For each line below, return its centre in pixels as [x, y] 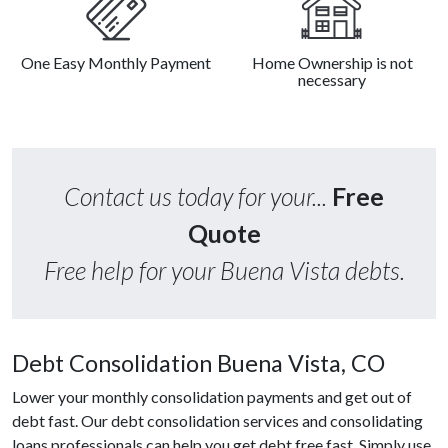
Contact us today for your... [198, 196]
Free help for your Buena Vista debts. [224, 270]
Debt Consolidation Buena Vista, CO [198, 363]
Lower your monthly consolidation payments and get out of [212, 397]
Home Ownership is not [332, 63]
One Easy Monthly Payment [116, 63]
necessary [332, 80]
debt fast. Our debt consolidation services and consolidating [217, 421]
